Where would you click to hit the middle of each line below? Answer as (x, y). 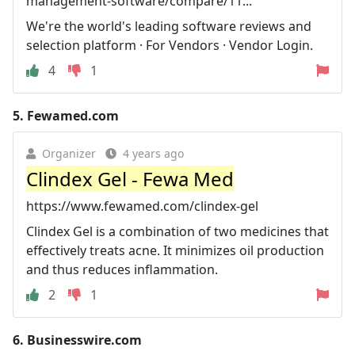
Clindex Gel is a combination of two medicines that (177, 231)
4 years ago (153, 153)
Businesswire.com (84, 340)
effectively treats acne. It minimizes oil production (175, 250)
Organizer (69, 153)
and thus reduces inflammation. (122, 269)
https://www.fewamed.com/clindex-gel (142, 206)
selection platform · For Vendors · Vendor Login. (170, 45)
